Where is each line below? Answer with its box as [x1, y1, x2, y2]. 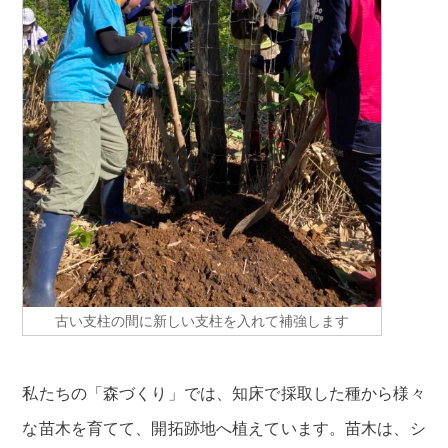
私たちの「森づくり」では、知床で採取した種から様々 [22, 384, 426, 402]
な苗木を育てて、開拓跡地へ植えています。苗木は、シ [22, 419, 426, 437]
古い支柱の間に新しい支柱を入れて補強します [55, 312, 350, 329]
